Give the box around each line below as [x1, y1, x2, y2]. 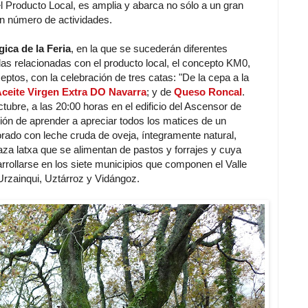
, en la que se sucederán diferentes [71, 42, 228, 54]
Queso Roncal [174, 85, 242, 98]
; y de [146, 85, 174, 98]
